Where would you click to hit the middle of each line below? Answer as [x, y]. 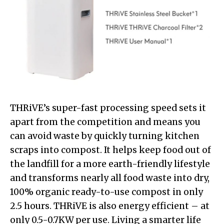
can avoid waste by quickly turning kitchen [105, 136]
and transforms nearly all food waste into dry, [110, 178]
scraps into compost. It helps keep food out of [110, 150]
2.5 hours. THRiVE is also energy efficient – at [110, 206]
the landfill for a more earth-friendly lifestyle [110, 164]
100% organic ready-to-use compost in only [106, 192]
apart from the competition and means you [105, 122]
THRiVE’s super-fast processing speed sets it [108, 108]
